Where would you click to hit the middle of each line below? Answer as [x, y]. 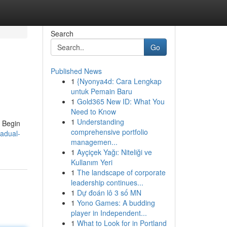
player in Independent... [109, 213]
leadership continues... [107, 182]
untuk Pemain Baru [101, 91]
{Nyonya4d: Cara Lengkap [119, 81]
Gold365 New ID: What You [121, 101]
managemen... [94, 142]
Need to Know [93, 111]
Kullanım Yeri [91, 162]
